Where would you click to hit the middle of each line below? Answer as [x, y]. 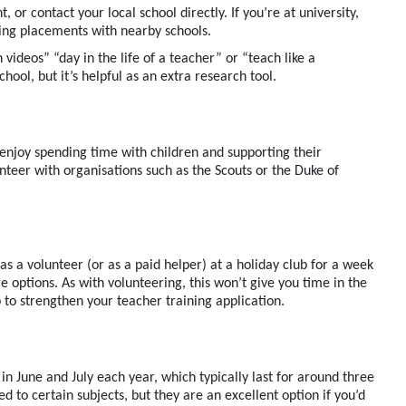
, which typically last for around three [264, 378]
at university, [319, 14]
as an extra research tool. [201, 77]
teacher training [163, 302]
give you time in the [307, 284]
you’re [261, 14]
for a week [340, 266]
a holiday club [265, 266]
